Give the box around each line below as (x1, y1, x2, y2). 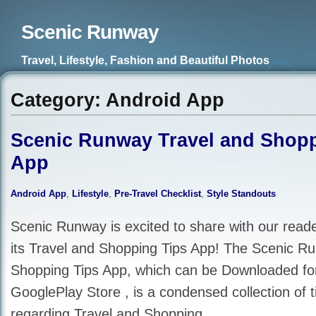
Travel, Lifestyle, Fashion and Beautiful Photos (21, 54, 269, 66)
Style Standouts (207, 188, 276, 199)
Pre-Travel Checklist (114, 188, 201, 199)
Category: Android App (11, 90, 224, 111)
